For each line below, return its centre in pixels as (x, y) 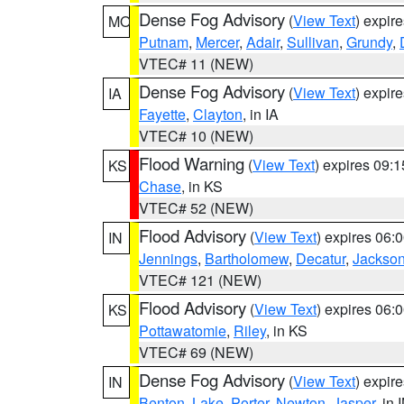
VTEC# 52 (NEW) (196, 208)
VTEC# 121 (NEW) (200, 280)
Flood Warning (192, 163)
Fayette (162, 114)
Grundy (369, 42)
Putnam (164, 42)
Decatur (321, 258)
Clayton (218, 114)
